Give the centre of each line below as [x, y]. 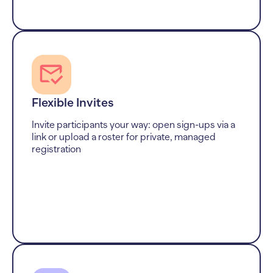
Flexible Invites [73, 102]
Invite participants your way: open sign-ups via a [133, 125]
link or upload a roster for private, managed [124, 137]
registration [56, 149]
